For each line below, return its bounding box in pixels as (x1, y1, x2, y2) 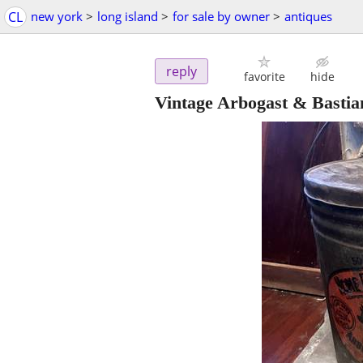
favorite (243, 69, 285, 85)
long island (97, 8, 158, 24)
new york (31, 8, 83, 24)
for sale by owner (173, 8, 270, 24)
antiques (284, 8, 332, 24)
